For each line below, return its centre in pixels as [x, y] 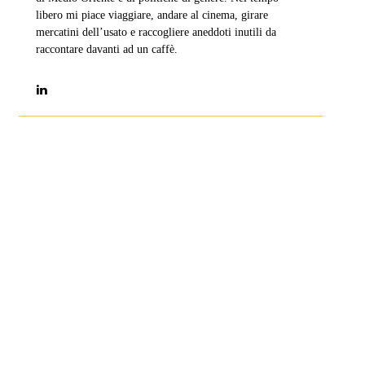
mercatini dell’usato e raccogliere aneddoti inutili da [156, 32]
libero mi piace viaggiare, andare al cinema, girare [152, 15]
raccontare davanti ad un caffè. [106, 49]
